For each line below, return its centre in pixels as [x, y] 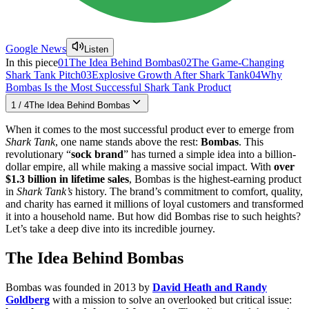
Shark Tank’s [44, 191]
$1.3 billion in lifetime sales [67, 179]
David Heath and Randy [210, 287]
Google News [36, 48]
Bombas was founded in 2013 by [79, 287]
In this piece [32, 62]
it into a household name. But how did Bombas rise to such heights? [153, 216]
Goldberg [28, 299]
